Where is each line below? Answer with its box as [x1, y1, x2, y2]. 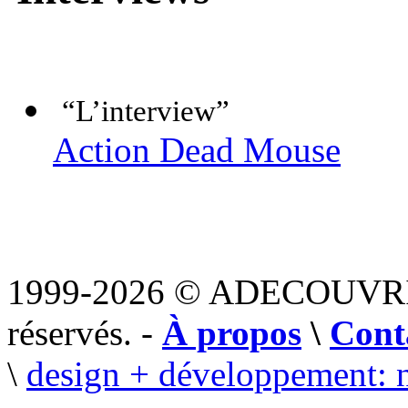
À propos [162, 313, 301, 353]
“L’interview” [62, 95, 229, 128]
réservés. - [7, 313, 162, 353]
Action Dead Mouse [53, 130, 341, 170]
